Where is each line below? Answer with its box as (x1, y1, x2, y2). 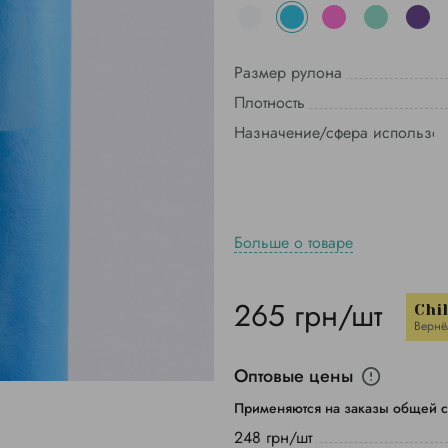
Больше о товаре (234, 231, 353, 254)
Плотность (234, 91, 305, 114)
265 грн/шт (234, 294, 382, 337)
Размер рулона (234, 61, 342, 84)
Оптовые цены (234, 363, 353, 389)
